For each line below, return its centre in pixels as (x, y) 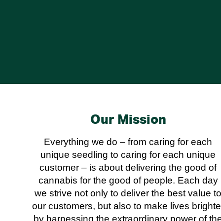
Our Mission (128, 120)
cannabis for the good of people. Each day (128, 181)
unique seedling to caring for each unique (128, 155)
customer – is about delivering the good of (128, 168)
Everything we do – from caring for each (128, 142)
